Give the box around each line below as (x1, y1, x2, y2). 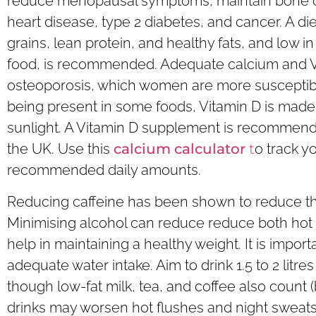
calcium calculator (114, 140, 249, 158)
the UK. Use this (7, 140, 110, 158)
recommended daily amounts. (7, 162, 201, 179)
